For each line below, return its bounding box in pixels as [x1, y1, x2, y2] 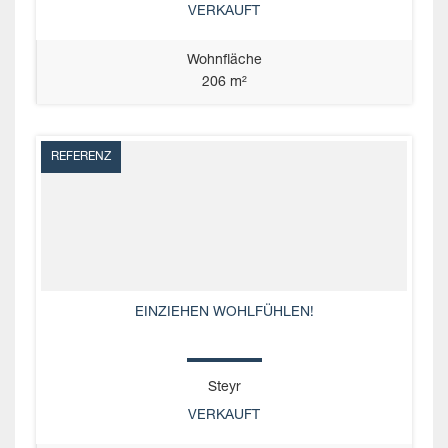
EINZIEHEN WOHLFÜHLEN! [134, 305, 314, 320]
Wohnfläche [187, 53, 262, 68]
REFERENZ [51, 150, 111, 163]
